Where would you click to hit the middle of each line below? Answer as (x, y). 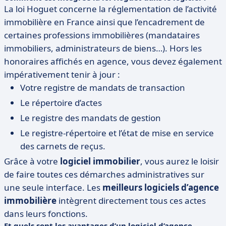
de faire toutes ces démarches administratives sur (104, 174)
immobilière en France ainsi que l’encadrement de (104, 22)
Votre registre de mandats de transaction (103, 88)
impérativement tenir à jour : (62, 74)
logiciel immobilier (100, 161)
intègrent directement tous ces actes (131, 201)
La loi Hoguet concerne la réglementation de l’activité (110, 9)
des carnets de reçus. (63, 146)
